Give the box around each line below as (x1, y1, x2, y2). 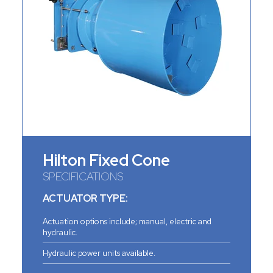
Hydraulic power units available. (42, 248, 155, 259)
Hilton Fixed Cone (42, 150, 170, 171)
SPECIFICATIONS (42, 169, 123, 184)
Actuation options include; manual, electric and (42, 216, 211, 227)
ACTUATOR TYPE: (42, 192, 128, 205)
